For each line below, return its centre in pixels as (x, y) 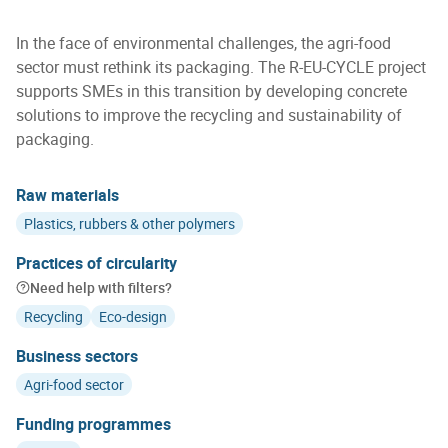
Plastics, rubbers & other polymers (129, 223)
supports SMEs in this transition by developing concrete (211, 91)
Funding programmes (93, 424)
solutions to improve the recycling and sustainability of (209, 115)
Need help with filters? (101, 287)
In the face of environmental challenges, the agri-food (203, 43)
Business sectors (77, 356)
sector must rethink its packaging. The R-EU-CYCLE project (221, 67)
